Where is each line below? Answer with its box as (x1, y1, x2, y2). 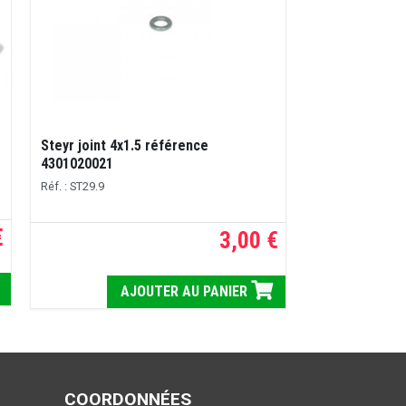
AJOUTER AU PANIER (120, 282, 251, 300)
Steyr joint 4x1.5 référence (40, 136, 208, 154)
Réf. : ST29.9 (40, 179, 104, 193)
